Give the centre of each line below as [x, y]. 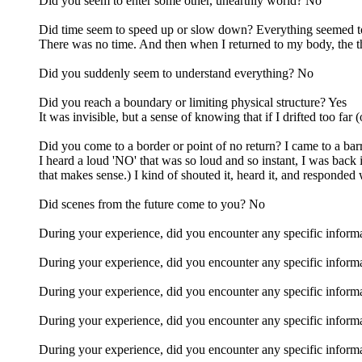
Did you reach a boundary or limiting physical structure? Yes [193, 102]
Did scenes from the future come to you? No [152, 204]
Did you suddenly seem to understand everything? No [176, 73]
